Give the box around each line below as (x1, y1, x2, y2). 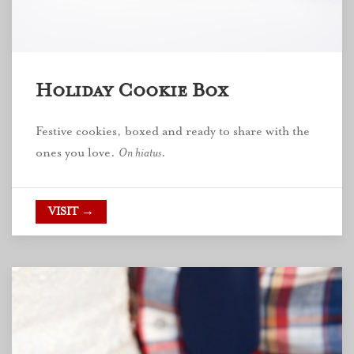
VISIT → (48, 205, 94, 218)
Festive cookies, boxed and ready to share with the (36, 123, 310, 139)
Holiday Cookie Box (36, 78, 228, 102)
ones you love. (36, 145, 119, 160)
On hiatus (119, 145, 161, 160)
